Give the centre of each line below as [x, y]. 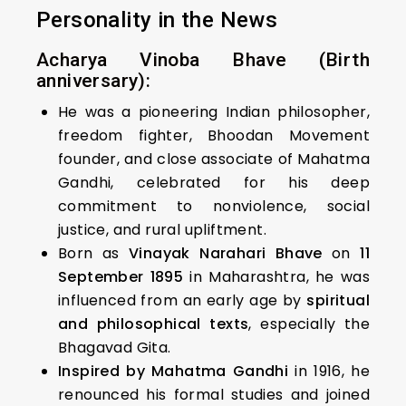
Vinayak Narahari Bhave [226, 253]
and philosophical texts [154, 324]
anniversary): [94, 81]
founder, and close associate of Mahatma [214, 159]
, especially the [309, 324]
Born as [94, 253]
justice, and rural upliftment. [162, 230]
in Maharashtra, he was [276, 277]
